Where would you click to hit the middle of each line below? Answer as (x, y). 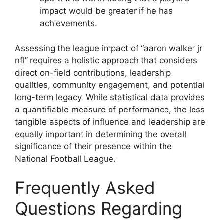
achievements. (69, 23)
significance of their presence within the (93, 146)
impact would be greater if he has (106, 11)
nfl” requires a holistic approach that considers (106, 60)
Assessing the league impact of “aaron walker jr (109, 48)
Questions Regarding (98, 208)
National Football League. (65, 158)
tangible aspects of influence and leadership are (110, 122)
